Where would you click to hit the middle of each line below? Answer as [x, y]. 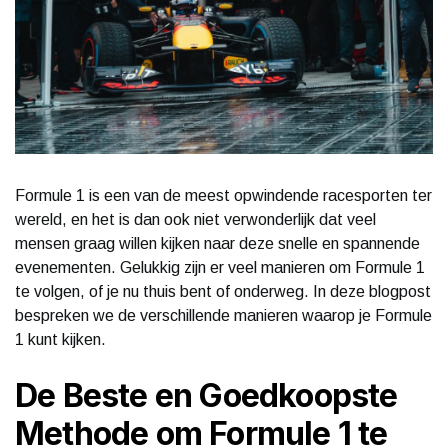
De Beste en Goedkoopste [206, 395]
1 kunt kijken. [60, 339]
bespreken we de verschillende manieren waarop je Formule [223, 315]
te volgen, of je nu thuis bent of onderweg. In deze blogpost [223, 291]
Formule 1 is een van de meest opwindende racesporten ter [223, 195]
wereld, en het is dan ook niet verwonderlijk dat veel [195, 219]
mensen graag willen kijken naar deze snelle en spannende [217, 243]
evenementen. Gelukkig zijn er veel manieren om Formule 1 [220, 267]
